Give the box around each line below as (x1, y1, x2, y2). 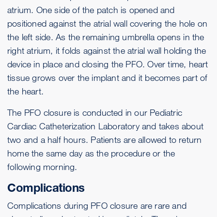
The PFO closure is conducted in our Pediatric (7, 107, 183, 118)
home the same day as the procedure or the (7, 147, 175, 158)
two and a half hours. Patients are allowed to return (7, 134, 202, 145)
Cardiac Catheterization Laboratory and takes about (7, 120, 204, 131)
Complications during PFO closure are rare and (7, 200, 187, 211)
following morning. (7, 161, 77, 172)
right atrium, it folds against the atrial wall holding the (7, 45, 206, 56)
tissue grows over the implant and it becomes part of (7, 72, 208, 83)
